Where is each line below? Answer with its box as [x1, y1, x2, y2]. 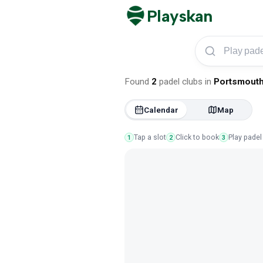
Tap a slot [134, 133, 166, 141]
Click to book [176, 133, 219, 141]
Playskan [147, 6, 213, 26]
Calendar [144, 104, 178, 114]
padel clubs [159, 76, 203, 87]
